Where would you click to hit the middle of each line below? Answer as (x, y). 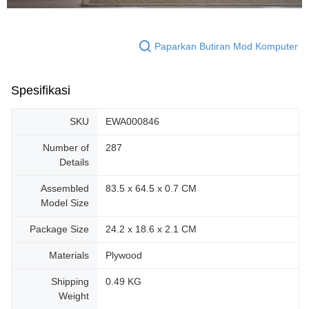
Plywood (124, 256)
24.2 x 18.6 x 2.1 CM (151, 229)
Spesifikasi (41, 91)
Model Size (65, 203)
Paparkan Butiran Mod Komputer (226, 46)
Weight (74, 296)
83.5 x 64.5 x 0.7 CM (151, 189)
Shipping (70, 282)
